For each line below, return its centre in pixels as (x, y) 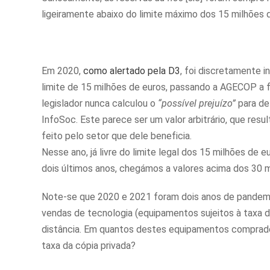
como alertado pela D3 (132, 71)
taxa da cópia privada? (89, 246)
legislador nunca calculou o (100, 104)
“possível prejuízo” (197, 104)
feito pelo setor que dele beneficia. (117, 136)
